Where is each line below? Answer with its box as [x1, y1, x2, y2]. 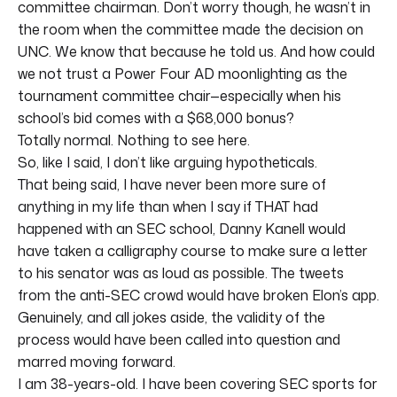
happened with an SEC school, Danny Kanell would [18, 218, 346, 238]
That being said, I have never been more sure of [18, 174, 326, 194]
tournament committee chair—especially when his [18, 85, 341, 105]
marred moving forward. [18, 351, 175, 371]
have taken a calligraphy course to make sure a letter [18, 240, 368, 261]
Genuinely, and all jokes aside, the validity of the [18, 307, 325, 327]
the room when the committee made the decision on [18, 19, 363, 39]
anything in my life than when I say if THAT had [18, 196, 318, 216]
